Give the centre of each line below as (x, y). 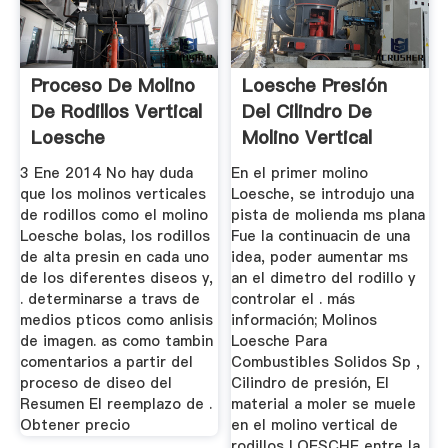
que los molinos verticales (112, 193)
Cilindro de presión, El (310, 382)
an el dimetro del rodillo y (323, 277)
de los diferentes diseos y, (116, 277)
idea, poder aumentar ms (320, 256)
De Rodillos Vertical (116, 112)
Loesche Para (279, 340)
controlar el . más (293, 298)
